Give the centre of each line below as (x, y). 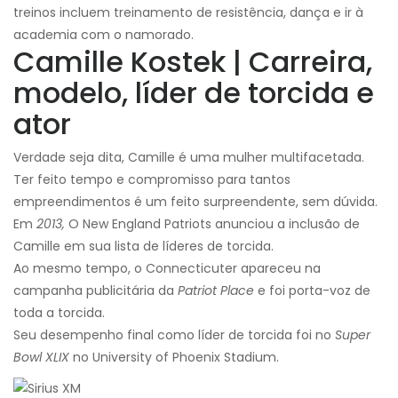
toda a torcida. (59, 313)
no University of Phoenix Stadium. (174, 358)
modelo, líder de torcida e (194, 93)
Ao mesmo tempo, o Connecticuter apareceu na (167, 269)
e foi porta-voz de (312, 291)
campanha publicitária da (96, 291)
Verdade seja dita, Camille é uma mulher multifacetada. (189, 158)
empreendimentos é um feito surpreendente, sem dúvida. (195, 202)
